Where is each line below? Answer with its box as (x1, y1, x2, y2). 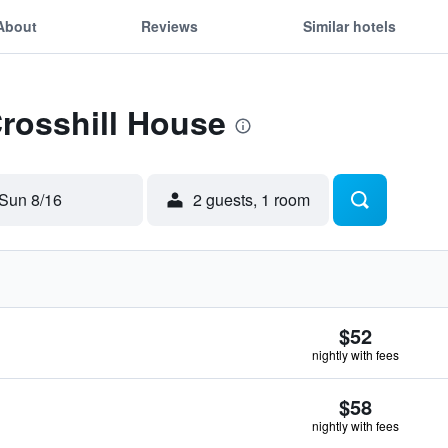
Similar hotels (302, 15, 396, 36)
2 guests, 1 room (193, 188, 310, 211)
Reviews (141, 15, 199, 36)
